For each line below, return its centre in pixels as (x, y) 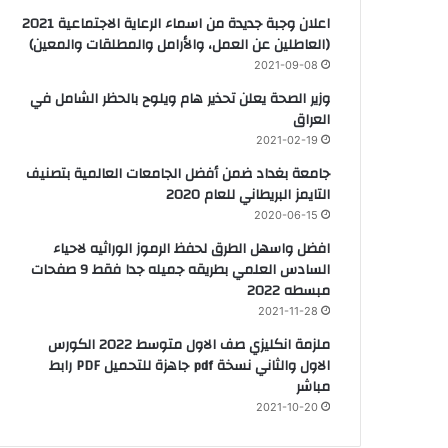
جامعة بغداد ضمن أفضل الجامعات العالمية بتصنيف (178, 173)
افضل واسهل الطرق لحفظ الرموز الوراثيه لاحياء (191, 248)
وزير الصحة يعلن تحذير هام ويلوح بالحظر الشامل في (180, 98)
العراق (311, 119)
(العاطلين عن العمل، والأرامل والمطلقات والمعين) (179, 44)
